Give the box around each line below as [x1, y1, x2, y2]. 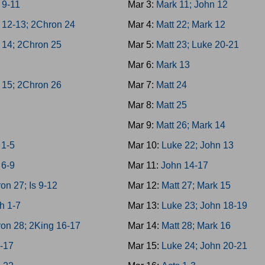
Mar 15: [127, 241, 161, 251]
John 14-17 [160, 160, 208, 170]
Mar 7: [127, 80, 156, 90]
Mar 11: [127, 160, 161, 170]
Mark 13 [156, 60, 190, 70]
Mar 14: [127, 221, 161, 231]
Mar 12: [127, 180, 161, 190]
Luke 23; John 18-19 [161, 201, 247, 211]
